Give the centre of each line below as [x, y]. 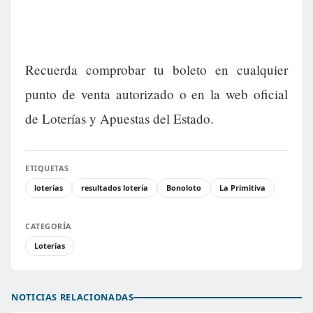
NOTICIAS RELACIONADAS [73, 297]
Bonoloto [184, 188]
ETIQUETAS [47, 168]
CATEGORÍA [49, 226]
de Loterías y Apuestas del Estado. [119, 119]
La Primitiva [242, 188]
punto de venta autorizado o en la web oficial [156, 94]
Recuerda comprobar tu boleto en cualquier [156, 70]
